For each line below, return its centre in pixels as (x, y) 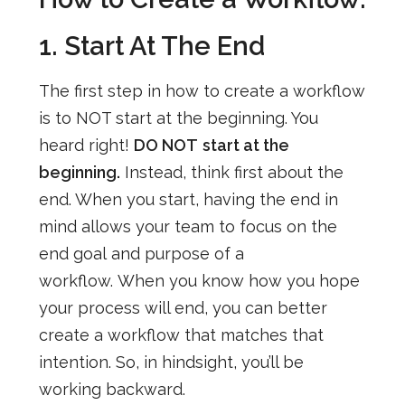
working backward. (112, 389)
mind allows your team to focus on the (188, 226)
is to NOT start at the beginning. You (178, 118)
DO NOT (165, 145)
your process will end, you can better (183, 307)
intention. (75, 362)
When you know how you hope (236, 280)
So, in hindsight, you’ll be (207, 362)
